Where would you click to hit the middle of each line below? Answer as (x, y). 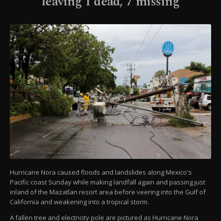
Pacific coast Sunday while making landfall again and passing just (108, 182)
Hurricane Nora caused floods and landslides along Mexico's (101, 172)
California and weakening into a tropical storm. (79, 202)
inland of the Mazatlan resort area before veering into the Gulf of (108, 192)
